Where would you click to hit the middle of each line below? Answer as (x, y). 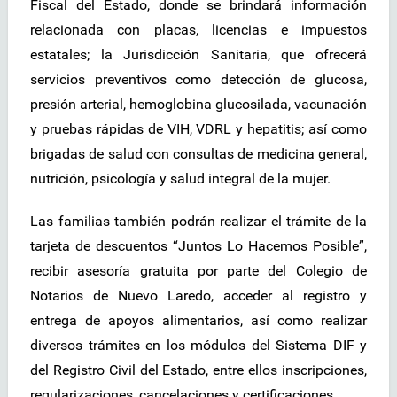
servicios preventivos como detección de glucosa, (198, 80)
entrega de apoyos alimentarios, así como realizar (198, 321)
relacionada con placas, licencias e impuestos (198, 30)
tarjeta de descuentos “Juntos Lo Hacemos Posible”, (198, 246)
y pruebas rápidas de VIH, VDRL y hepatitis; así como (198, 129)
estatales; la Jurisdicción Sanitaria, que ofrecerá (198, 55)
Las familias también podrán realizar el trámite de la (198, 222)
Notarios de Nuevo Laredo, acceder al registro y (198, 296)
